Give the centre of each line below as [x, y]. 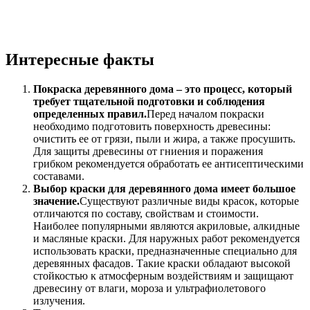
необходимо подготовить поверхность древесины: [152, 127]
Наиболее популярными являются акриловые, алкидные [166, 226]
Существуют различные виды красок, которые [189, 201]
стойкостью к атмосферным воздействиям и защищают [163, 276]
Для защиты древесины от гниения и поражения [148, 152]
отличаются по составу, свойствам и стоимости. [146, 214]
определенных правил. [90, 114]
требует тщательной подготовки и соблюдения [149, 102]
